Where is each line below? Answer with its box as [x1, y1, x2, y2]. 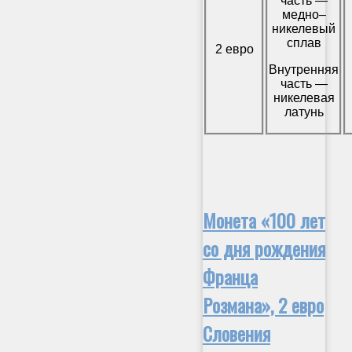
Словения [203, 319, 270, 348]
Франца [203, 262, 258, 291]
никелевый [272, 22, 335, 36]
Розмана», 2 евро [203, 291, 324, 320]
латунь [284, 105, 324, 119]
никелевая [273, 91, 335, 105]
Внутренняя [269, 63, 339, 77]
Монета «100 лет [203, 206, 325, 235]
